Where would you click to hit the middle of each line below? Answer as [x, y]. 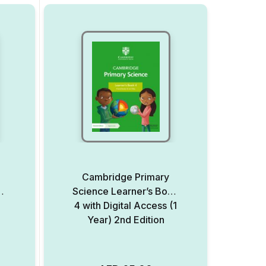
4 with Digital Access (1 [126, 205]
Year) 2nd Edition [126, 220]
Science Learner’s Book [126, 191]
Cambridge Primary [126, 177]
